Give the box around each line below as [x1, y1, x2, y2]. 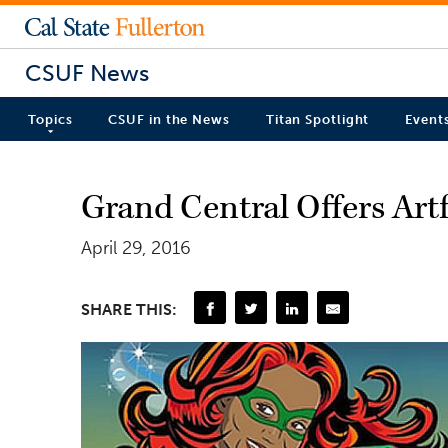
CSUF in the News [108, 112, 230, 128]
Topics [28, 112, 73, 128]
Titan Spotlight [265, 112, 370, 128]
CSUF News [25, 58, 149, 87]
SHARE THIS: [81, 299, 177, 319]
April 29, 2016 [81, 236, 191, 259]
